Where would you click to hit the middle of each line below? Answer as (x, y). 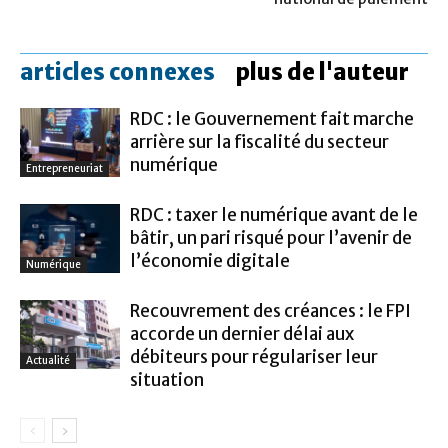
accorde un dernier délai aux (242, 334)
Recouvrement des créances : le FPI (270, 311)
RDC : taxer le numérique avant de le (274, 215)
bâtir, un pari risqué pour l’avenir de (271, 238)
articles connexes (117, 72)
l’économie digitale (210, 261)
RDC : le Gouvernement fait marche (272, 119)
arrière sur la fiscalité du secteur (259, 142)
